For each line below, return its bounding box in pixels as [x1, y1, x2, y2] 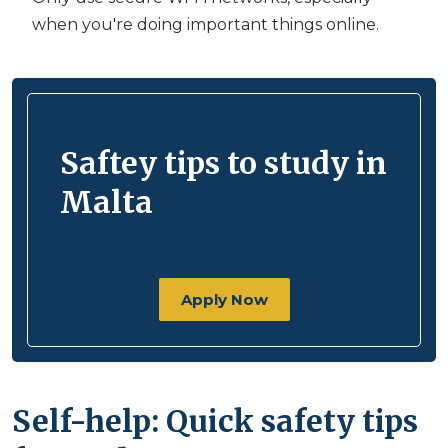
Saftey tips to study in [60, 143, 387, 182]
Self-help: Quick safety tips [12, 402, 418, 441]
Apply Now [180, 290, 268, 310]
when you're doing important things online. [32, 14, 383, 34]
